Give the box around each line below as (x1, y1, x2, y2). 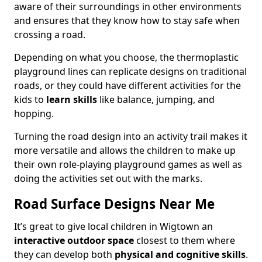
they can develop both (14, 248, 115, 261)
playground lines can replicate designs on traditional (14, 65, 247, 78)
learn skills (44, 93, 97, 106)
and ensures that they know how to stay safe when (14, 14, 240, 27)
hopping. (14, 107, 54, 120)
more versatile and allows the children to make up (14, 144, 236, 157)
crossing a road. (14, 28, 85, 41)
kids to (14, 93, 44, 106)
